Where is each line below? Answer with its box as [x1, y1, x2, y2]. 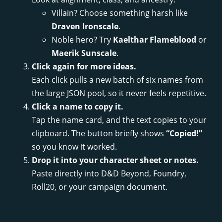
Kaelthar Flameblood [113, 34, 196, 46]
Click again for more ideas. [32, 61, 136, 72]
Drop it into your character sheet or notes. [32, 155, 199, 166]
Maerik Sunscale [52, 48, 116, 59]
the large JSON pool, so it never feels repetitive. [32, 88, 206, 99]
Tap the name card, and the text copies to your [32, 114, 207, 126]
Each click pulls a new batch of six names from [32, 74, 203, 86]
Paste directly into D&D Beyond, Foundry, [32, 168, 186, 179]
